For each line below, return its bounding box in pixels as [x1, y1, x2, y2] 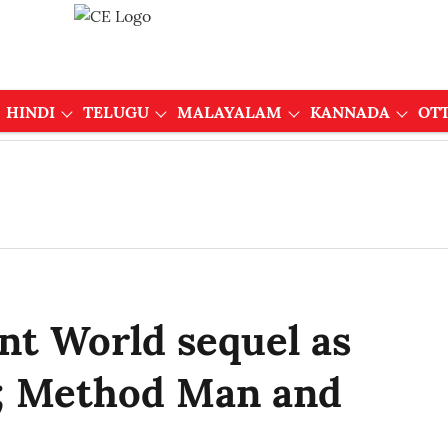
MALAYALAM [176, 102, 282, 122]
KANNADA [309, 102, 390, 122]
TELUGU [82, 102, 149, 122]
